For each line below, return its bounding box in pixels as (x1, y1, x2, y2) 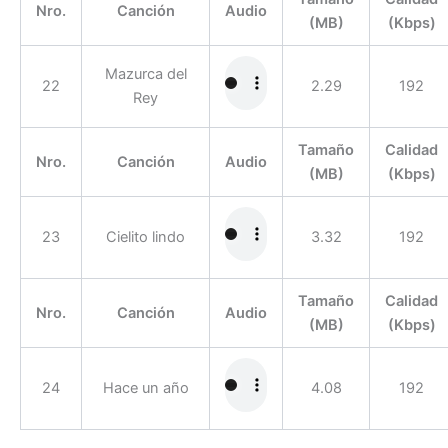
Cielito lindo (106, 227, 185, 246)
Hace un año (102, 378, 189, 397)
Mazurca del (104, 64, 187, 83)
